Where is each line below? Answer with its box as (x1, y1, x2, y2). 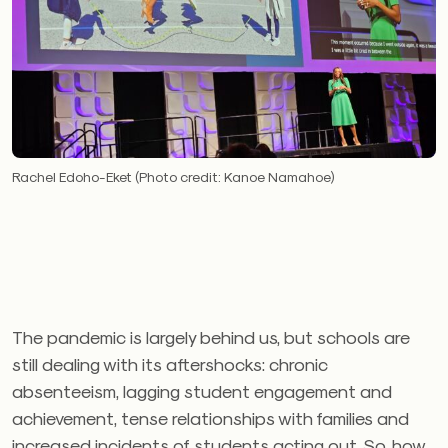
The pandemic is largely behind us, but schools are (12, 326, 410, 348)
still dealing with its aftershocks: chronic (12, 353, 328, 375)
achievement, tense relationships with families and (12, 407, 409, 429)
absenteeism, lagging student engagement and (12, 380, 392, 402)
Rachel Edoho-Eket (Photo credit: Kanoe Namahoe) (12, 168, 334, 186)
